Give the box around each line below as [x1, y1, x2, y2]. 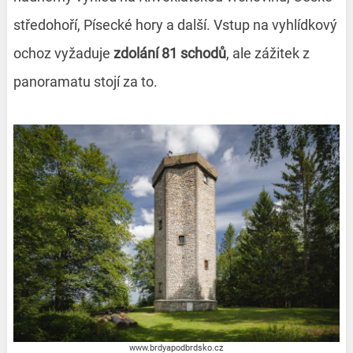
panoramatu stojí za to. [13, 72, 158, 90]
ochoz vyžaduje [13, 44, 110, 61]
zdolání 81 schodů [110, 44, 226, 61]
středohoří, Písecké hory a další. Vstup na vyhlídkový [13, 16, 337, 33]
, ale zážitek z [225, 44, 310, 61]
